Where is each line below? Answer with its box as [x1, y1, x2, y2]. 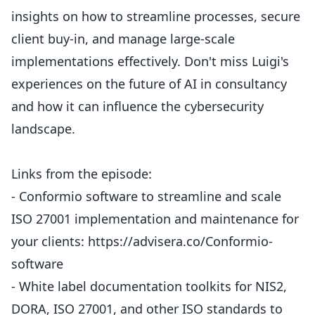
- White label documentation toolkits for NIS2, [11, 278, 287, 295]
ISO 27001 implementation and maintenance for [11, 210, 299, 227]
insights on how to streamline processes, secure [11, 8, 300, 25]
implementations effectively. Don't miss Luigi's [11, 53, 289, 70]
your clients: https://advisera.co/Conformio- [11, 233, 273, 250]
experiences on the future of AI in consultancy [11, 75, 287, 92]
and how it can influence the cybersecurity [11, 98, 264, 115]
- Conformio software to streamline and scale [11, 188, 281, 205]
